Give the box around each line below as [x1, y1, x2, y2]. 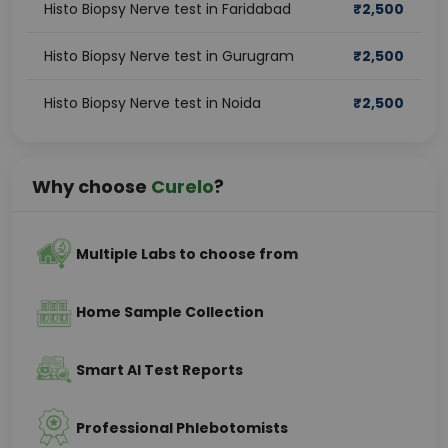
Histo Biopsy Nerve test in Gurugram [44, 46, 294, 66]
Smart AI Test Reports [76, 360, 243, 380]
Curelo [151, 174, 214, 199]
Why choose [32, 174, 151, 199]
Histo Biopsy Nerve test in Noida [44, 93, 261, 113]
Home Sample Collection [76, 302, 264, 322]
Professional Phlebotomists [76, 418, 288, 438]
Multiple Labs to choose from [76, 244, 298, 264]
